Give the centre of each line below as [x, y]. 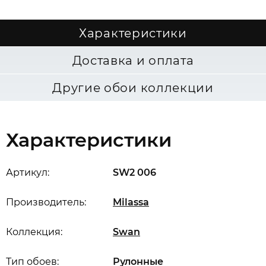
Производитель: [46, 202]
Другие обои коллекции [133, 88]
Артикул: [28, 172]
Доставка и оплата [133, 61]
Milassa [131, 202]
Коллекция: [34, 232]
